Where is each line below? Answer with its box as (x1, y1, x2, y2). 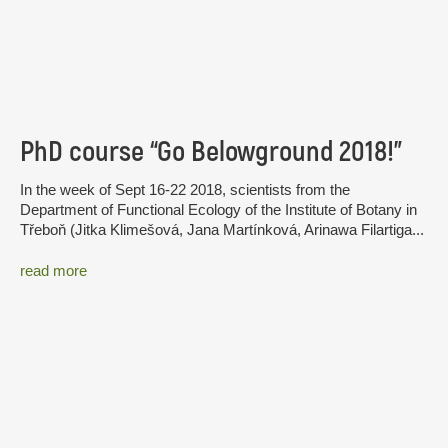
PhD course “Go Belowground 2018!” (20, 133, 402, 170)
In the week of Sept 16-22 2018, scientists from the (20, 180, 350, 198)
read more (20, 262, 87, 280)
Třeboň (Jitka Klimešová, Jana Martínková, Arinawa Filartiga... (20, 220, 424, 238)
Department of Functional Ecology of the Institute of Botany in (20, 200, 417, 218)
